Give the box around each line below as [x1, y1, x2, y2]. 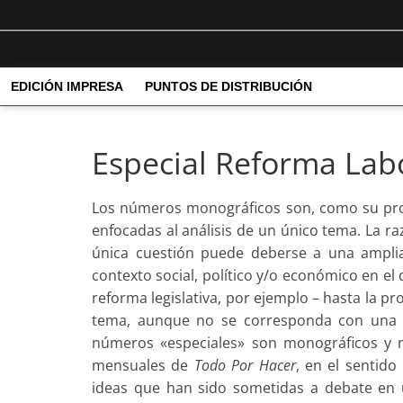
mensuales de [92, 355, 194, 376]
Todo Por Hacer [193, 355, 296, 376]
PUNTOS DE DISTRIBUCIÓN [145, 79, 312, 94]
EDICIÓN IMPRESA [11, 79, 123, 94]
